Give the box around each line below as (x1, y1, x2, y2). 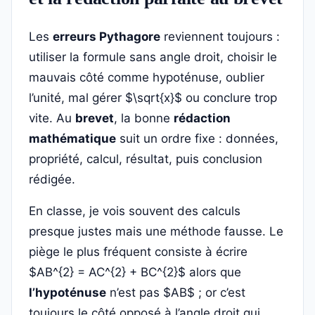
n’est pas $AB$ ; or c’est (106, 285, 245, 300)
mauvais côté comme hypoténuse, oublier (29, 70, 264, 84)
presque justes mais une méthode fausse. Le (29, 224, 283, 238)
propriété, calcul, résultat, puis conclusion (29, 152, 262, 166)
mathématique (29, 131, 116, 146)
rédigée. (29, 172, 75, 186)
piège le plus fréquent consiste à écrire (29, 245, 247, 259)
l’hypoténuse (29, 285, 106, 300)
